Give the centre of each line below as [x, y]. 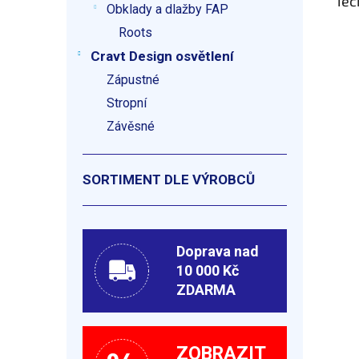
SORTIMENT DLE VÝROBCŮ [169, 179]
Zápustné [133, 80]
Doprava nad [218, 251]
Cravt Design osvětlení [162, 56]
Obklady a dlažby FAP [167, 9]
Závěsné [131, 126]
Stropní [127, 103]
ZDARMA [206, 290]
